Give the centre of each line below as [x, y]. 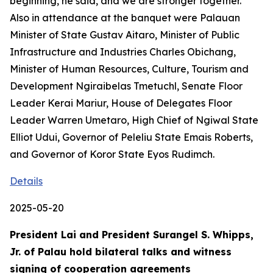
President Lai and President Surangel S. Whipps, [132, 235]
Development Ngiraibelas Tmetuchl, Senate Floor [126, 86]
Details [26, 181]
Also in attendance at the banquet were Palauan [125, 18]
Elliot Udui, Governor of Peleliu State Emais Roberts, [131, 137]
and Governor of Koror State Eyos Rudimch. [112, 154]
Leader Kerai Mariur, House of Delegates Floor [121, 103]
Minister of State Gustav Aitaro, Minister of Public [125, 35]
